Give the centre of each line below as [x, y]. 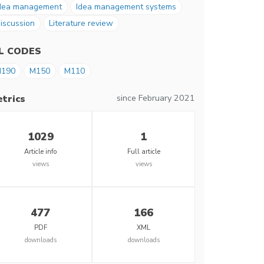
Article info [40, 152]
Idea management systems [126, 7]
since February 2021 [156, 98]
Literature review [81, 24]
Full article [143, 152]
